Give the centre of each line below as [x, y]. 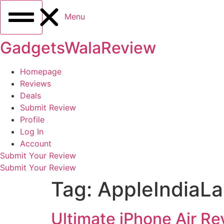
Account [36, 143]
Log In [32, 131]
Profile [32, 119]
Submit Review [48, 107]
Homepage [41, 71]
